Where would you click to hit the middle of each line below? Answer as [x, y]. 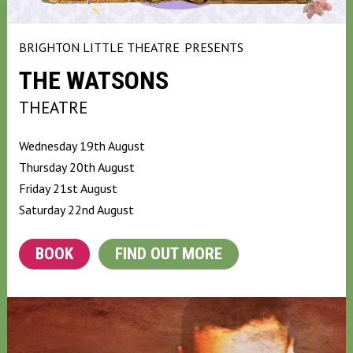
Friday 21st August [68, 188]
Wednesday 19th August [82, 145]
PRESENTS [214, 47]
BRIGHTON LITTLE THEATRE [99, 47]
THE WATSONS [93, 80]
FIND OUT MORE [168, 253]
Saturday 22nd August [76, 209]
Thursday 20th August [76, 167]
